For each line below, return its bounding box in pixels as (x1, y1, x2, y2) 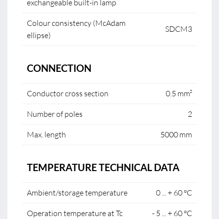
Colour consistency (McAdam (27, 18, 126, 28)
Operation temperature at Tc (27, 208, 123, 218)
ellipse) (27, 30, 51, 40)
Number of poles (27, 109, 83, 119)
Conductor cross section (27, 88, 109, 98)
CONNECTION (27, 62, 91, 74)
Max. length (27, 130, 66, 139)
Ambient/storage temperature (27, 188, 128, 197)
